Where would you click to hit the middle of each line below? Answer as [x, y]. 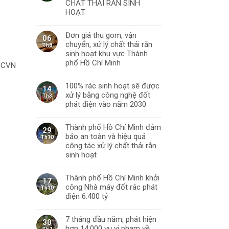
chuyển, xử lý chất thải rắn [109, 44]
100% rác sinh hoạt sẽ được [112, 86]
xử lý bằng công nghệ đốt [108, 95]
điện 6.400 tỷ [87, 196]
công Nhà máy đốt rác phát [111, 187]
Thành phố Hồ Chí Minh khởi [112, 178]
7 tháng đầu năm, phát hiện [111, 219]
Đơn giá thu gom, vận [101, 35]
